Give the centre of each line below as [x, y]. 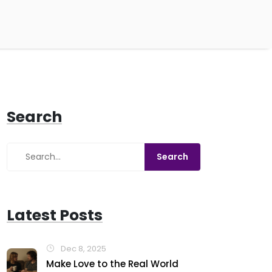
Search [34, 117]
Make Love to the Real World [112, 264]
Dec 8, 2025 [83, 249]
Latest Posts [55, 215]
